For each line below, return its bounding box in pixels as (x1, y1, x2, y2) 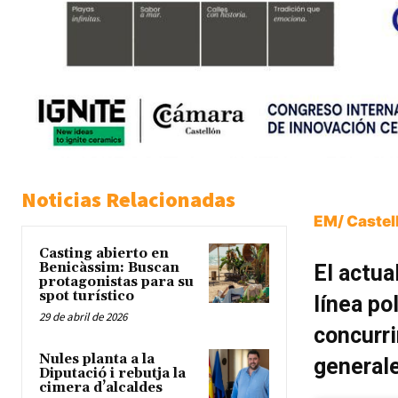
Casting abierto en (39, 244, 169, 262)
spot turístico (39, 287, 134, 305)
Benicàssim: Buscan (39, 259, 179, 276)
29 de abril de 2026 (39, 308, 127, 324)
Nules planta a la (39, 350, 155, 368)
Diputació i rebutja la (39, 364, 186, 382)
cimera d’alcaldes (39, 378, 163, 396)
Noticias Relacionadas (21, 185, 235, 213)
